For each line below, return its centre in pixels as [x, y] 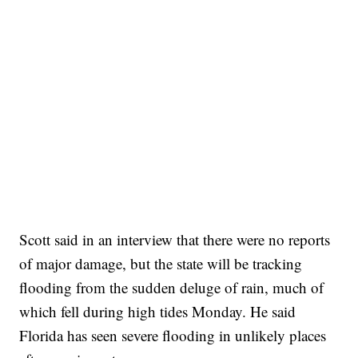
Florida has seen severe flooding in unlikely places [173, 336]
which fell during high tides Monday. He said [158, 312]
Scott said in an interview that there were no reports [175, 240]
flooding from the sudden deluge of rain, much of [172, 288]
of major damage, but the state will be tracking [161, 264]
